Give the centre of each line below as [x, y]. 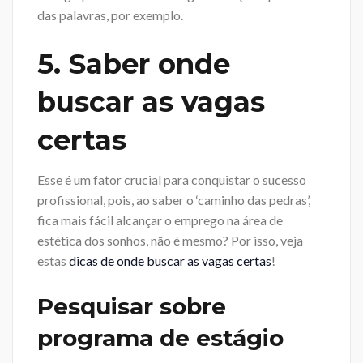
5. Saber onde [134, 64]
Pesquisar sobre [132, 307]
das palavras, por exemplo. [110, 15]
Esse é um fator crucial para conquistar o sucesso [172, 180]
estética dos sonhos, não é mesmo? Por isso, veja [170, 241]
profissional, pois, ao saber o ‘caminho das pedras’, [174, 200]
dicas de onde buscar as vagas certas [170, 261]
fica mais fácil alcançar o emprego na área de [160, 220]
